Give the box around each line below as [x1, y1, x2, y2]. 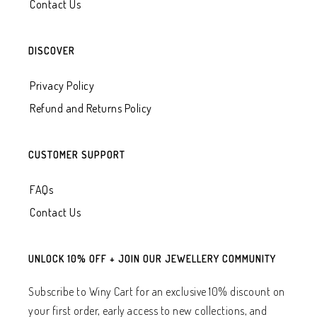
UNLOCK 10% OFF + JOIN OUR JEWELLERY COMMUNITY [28, 253, 276, 265]
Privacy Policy [30, 79, 94, 93]
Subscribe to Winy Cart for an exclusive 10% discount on [28, 284, 285, 299]
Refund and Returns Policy [30, 101, 152, 115]
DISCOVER [28, 45, 75, 57]
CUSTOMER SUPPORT [28, 149, 125, 161]
